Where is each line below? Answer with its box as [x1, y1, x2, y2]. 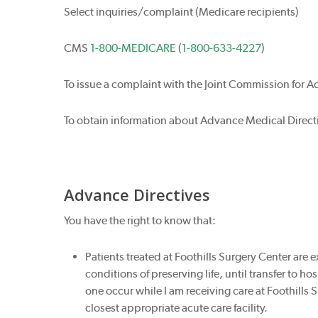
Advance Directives [64, 184, 211, 205]
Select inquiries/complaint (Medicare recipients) [64, 5, 300, 18]
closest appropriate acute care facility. [85, 301, 268, 314]
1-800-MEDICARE [90, 41, 177, 55]
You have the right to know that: [64, 214, 216, 227]
